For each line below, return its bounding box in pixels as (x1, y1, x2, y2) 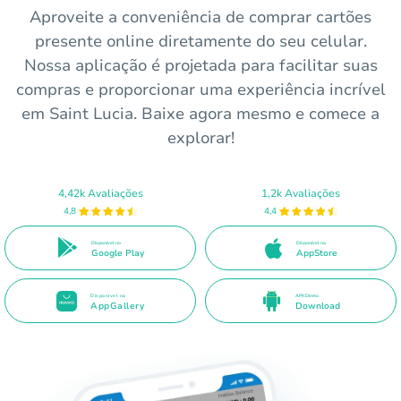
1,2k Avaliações (261, 185, 340, 200)
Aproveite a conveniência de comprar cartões (30, 6, 371, 29)
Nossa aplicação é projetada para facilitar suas (23, 55, 378, 77)
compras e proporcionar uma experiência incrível (15, 79, 386, 101)
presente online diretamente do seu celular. (34, 30, 367, 53)
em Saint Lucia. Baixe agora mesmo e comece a (21, 103, 380, 125)
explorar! (166, 127, 235, 149)
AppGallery (90, 300, 144, 313)
